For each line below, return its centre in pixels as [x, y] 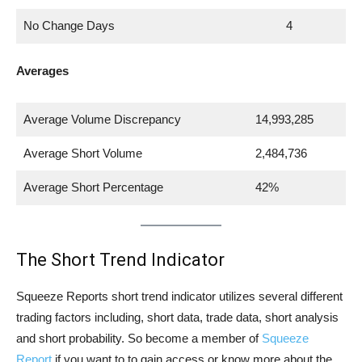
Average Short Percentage [93, 187]
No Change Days [69, 25]
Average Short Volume [82, 153]
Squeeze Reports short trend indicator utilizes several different [179, 297]
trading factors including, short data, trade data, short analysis [177, 318]
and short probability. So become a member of [139, 339]
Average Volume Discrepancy [102, 119]
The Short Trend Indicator [120, 260]
